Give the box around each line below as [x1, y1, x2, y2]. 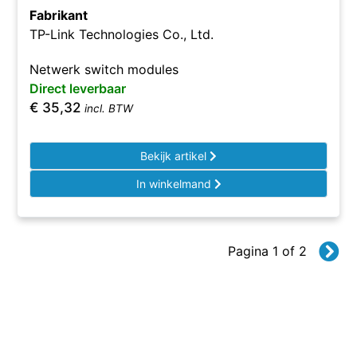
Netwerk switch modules [29, 61, 179, 77]
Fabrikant [29, 7, 88, 23]
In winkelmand [135, 177, 214, 190]
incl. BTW [84, 102, 134, 115]
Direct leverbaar [29, 80, 127, 96]
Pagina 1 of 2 [227, 243, 307, 259]
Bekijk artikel [140, 149, 210, 163]
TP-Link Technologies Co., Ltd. [29, 26, 214, 42]
